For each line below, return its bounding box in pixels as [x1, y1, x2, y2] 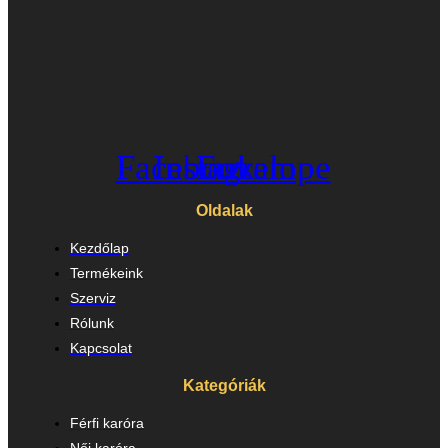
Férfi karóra [69, 415, 144, 432]
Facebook [115, 147, 255, 187]
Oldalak [195, 202, 253, 220]
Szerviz [69, 290, 116, 307]
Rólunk [69, 315, 114, 332]
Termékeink [69, 265, 143, 282]
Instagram [152, 147, 296, 187]
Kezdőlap [69, 240, 129, 257]
